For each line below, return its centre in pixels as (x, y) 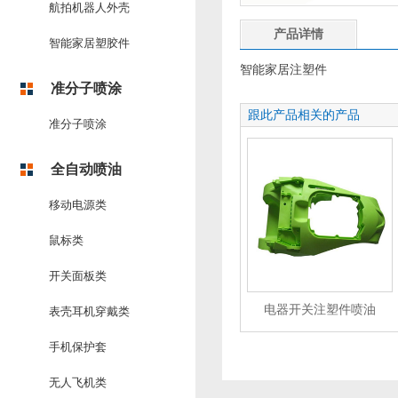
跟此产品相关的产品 (304, 115)
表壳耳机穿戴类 (89, 311)
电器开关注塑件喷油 (320, 310)
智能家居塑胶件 (89, 43)
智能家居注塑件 (283, 70)
